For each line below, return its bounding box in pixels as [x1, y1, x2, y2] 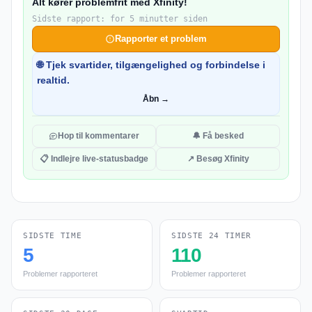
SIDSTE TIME [23, 231, 82, 240]
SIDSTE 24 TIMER [171, 231, 251, 240]
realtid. [37, 75, 70, 86]
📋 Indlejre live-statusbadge [40, 154, 148, 164]
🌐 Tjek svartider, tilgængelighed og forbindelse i [37, 59, 265, 70]
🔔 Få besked [192, 131, 244, 141]
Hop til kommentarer [58, 131, 139, 141]
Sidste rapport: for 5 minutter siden [32, 14, 208, 24]
